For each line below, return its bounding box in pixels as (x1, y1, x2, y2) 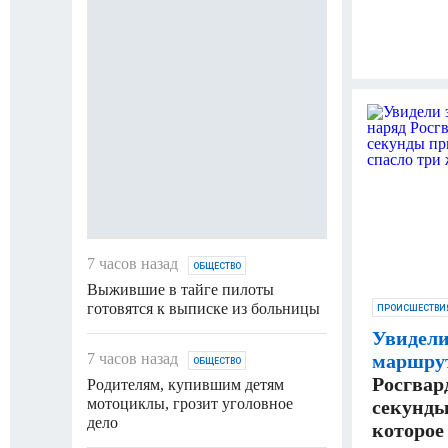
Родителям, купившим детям (87, 375, 284, 393)
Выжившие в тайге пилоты (87, 280, 274, 298)
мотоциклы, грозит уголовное (87, 394, 293, 412)
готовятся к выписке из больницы (87, 299, 320, 317)
